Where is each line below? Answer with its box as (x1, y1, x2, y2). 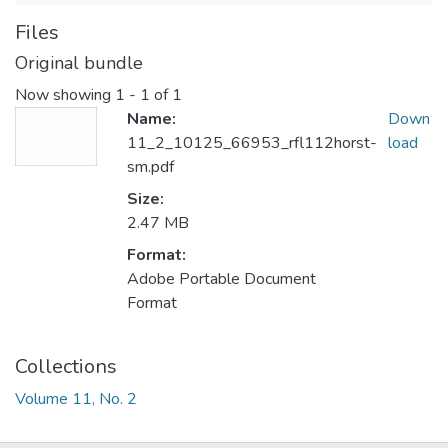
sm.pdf (127, 156, 174, 179)
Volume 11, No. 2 (15, 388, 137, 411)
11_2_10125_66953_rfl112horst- (127, 132, 377, 155)
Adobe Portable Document (127, 268, 316, 291)
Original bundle (15, 51, 143, 75)
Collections (15, 353, 117, 381)
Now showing (15, 84, 115, 107)
